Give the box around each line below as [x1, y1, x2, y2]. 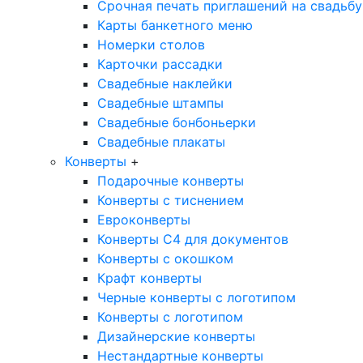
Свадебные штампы [97, 95, 224, 112]
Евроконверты [97, 211, 190, 228]
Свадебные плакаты [97, 134, 225, 151]
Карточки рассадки [97, 56, 223, 73]
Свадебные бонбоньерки [97, 114, 256, 131]
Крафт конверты [97, 270, 202, 287]
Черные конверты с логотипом [97, 289, 296, 306]
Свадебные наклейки [97, 75, 233, 92]
